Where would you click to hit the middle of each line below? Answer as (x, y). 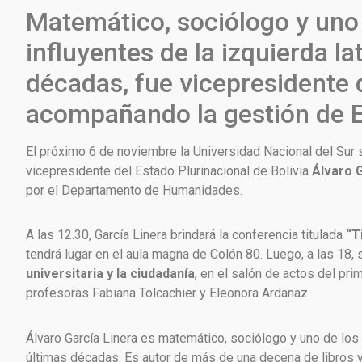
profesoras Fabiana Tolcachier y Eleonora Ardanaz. (168, 293)
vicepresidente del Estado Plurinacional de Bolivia (169, 170)
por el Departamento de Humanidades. (134, 190)
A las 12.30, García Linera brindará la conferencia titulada (186, 235)
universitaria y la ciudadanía (110, 274)
